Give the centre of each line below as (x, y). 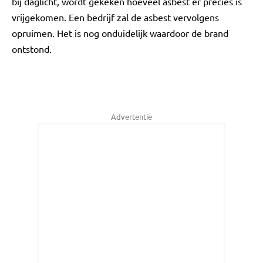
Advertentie (131, 117)
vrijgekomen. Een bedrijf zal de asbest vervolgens (115, 17)
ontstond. (33, 49)
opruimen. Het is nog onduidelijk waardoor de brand (120, 33)
